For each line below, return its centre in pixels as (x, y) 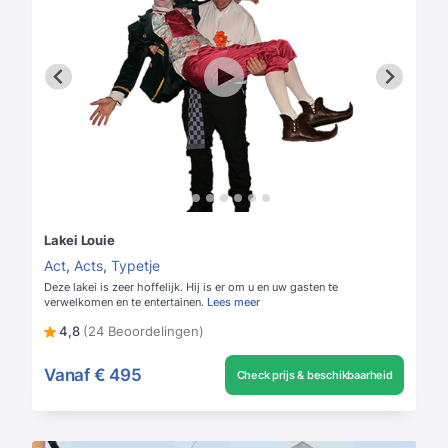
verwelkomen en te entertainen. (124, 302)
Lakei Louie (79, 240)
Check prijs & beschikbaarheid (314, 375)
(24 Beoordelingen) (143, 331)
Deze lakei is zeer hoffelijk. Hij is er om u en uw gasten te (191, 287)
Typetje (135, 266)
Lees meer (233, 302)
